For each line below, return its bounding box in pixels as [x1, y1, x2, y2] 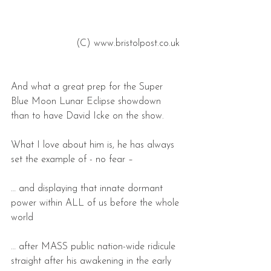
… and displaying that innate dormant [11, 183, 166, 194]
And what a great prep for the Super [11, 82, 166, 92]
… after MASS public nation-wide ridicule [11, 241, 178, 252]
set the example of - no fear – [11, 154, 133, 165]
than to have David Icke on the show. [11, 111, 164, 121]
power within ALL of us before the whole [11, 198, 182, 208]
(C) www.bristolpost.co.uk [76, 38, 183, 48]
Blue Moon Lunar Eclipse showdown [11, 96, 164, 106]
